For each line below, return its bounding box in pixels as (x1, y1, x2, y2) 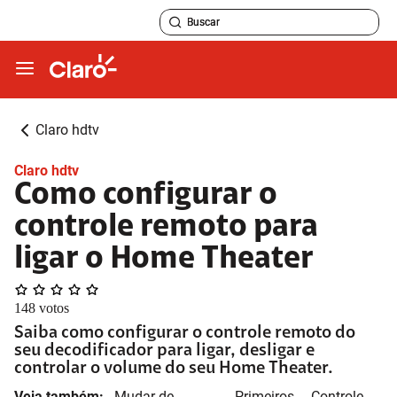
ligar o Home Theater (14, 244, 314, 276)
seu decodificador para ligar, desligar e (14, 342, 315, 360)
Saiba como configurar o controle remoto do (14, 324, 355, 342)
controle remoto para (14, 212, 318, 244)
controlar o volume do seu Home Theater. (14, 360, 333, 378)
